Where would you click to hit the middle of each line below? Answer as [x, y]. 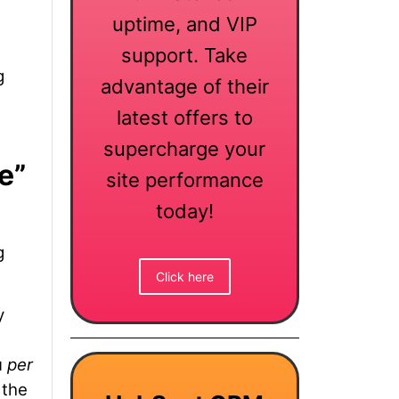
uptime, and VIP [184, 24]
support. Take [185, 56]
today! [184, 212]
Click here [184, 276]
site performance [184, 180]
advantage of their [184, 87]
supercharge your [185, 149]
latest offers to [184, 118]
